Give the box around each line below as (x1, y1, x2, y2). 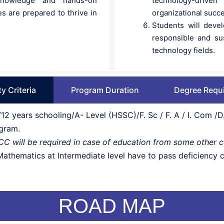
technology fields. (151, 45, 215, 55)
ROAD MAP (58, 195, 165, 217)
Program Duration (71, 85, 139, 95)
